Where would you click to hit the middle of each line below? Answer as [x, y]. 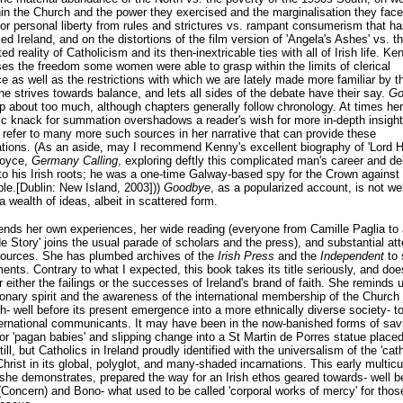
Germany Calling [74, 161]
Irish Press [246, 256]
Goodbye [187, 188]
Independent [352, 256]
